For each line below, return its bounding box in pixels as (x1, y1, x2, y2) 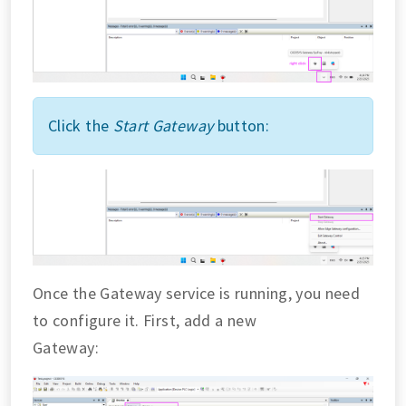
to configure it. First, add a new (33, 309, 256, 331)
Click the (48, 114, 113, 136)
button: (213, 114, 270, 136)
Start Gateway (112, 114, 214, 136)
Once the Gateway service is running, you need (33, 282, 361, 304)
